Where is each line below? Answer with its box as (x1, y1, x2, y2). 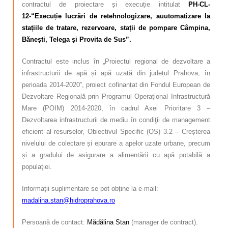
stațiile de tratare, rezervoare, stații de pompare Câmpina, (22, 24, 210, 32)
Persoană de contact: (22, 218, 87, 226)
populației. (22, 163, 52, 171)
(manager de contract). (129, 218, 198, 226)
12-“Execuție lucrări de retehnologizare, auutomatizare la (22, 12, 210, 20)
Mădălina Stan (87, 218, 129, 226)
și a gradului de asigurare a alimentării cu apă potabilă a (22, 151, 210, 159)
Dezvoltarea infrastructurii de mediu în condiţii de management (22, 116, 210, 124)
